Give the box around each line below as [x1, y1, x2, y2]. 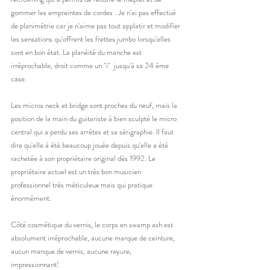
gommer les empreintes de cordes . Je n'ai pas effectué [11, 6, 178, 18]
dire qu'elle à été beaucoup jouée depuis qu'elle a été [11, 139, 170, 151]
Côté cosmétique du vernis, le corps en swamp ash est [11, 218, 175, 230]
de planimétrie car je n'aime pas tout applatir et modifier [11, 19, 182, 31]
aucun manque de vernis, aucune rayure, [11, 245, 133, 257]
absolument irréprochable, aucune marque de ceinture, [11, 231, 177, 243]
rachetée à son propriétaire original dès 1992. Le [11, 152, 157, 164]
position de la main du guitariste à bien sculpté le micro [11, 112, 178, 124]
